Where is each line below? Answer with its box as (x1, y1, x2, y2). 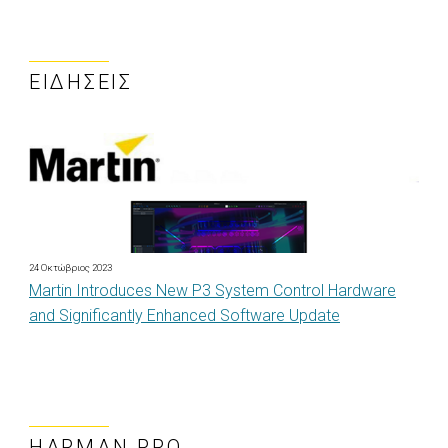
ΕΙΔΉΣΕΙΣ (29, 70, 133, 95)
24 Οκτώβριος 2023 (29, 262, 112, 274)
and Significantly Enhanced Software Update (29, 306, 340, 326)
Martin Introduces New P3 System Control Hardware (29, 281, 396, 301)
